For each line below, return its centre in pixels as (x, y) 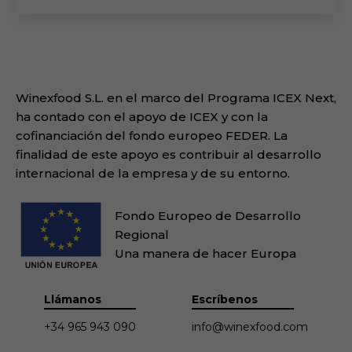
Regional (142, 234)
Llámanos (72, 299)
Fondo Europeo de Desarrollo (208, 215)
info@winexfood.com (250, 326)
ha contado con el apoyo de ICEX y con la (142, 116)
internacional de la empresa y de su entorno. (153, 173)
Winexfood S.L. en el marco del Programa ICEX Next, (176, 97)
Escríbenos (225, 299)
